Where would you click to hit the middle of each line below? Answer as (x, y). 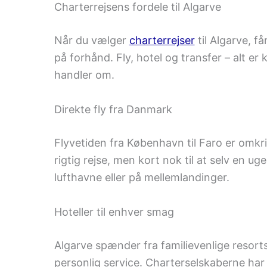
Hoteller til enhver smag (114, 212)
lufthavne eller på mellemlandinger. (142, 178)
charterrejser (162, 41)
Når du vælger (91, 41)
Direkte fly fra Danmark (113, 110)
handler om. (84, 75)
